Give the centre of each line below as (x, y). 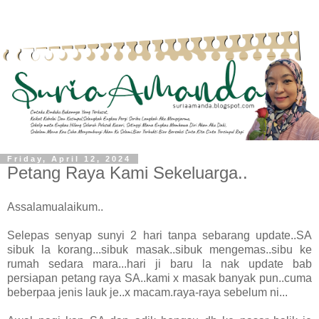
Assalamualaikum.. (55, 206)
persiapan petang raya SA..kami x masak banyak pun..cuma (159, 278)
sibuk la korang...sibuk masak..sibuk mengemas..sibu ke (159, 249)
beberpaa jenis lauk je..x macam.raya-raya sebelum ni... (147, 292)
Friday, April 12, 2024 (69, 158)
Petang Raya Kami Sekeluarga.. (127, 172)
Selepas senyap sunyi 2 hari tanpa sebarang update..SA (159, 235)
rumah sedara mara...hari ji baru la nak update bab (159, 263)
